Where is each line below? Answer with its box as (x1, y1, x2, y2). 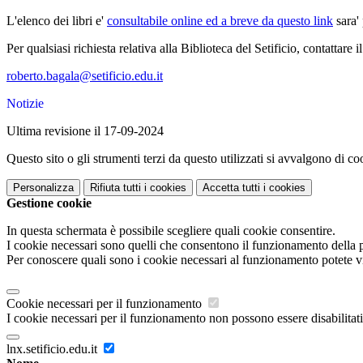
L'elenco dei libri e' (6, 13, 107, 28)
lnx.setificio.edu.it (6, 341, 100, 356)
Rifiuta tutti (90, 181, 141, 194)
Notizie (6, 96, 44, 110)
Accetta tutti (203, 181, 260, 194)
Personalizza (13, 181, 74, 194)
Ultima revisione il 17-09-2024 (6, 123, 164, 138)
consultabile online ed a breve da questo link (107, 13, 333, 28)
